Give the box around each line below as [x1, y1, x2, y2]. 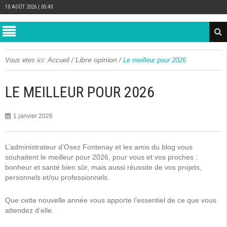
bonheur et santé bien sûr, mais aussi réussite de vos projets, [5, 163, 202, 171]
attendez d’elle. [5, 206, 54, 214]
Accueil [48, 56, 69, 64]
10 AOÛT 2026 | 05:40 [5, 4, 53, 10]
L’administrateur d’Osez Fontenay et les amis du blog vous [5, 143, 193, 151]
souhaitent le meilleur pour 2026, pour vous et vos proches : [5, 153, 198, 161]
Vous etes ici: [5, 56, 46, 64]
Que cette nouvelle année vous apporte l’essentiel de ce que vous [5, 196, 216, 204]
